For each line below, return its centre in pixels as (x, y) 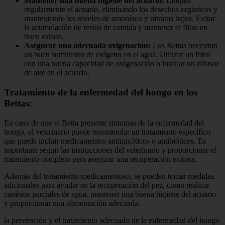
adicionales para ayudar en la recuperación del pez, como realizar (107, 185)
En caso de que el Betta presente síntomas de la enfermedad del (104, 123)
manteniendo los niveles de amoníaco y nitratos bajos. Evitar (120, 19)
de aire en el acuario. (57, 73)
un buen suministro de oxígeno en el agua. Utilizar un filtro (117, 55)
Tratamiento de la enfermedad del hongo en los (101, 92)
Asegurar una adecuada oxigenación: (87, 46)
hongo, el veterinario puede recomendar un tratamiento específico (107, 132)
